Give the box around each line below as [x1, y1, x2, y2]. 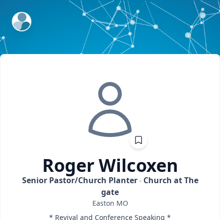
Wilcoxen [98, 153, 178, 177]
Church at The [143, 175, 198, 186]
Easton [92, 198, 114, 208]
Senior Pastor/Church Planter [22, 175, 137, 186]
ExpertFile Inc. [12, 13, 64, 24]
